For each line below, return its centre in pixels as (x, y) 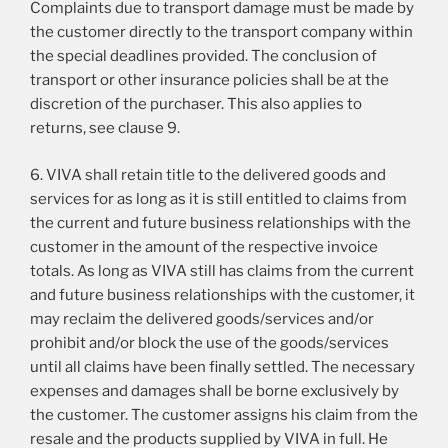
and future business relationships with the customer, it (222, 294)
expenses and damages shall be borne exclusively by (214, 390)
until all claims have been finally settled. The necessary (222, 366)
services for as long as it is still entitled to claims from (218, 198)
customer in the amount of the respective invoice (204, 246)
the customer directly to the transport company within (221, 32)
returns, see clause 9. (105, 128)
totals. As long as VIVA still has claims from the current (222, 270)
